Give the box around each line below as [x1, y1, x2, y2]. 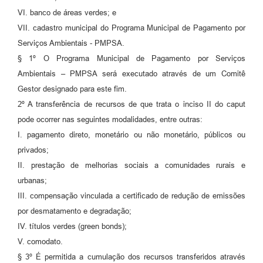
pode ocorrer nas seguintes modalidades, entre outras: [18, 115, 203, 124]
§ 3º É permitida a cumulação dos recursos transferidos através [18, 252, 245, 262]
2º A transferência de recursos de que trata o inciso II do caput [18, 100, 245, 109]
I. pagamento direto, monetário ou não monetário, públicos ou [18, 130, 245, 140]
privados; [18, 146, 49, 155]
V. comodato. [18, 237, 63, 247]
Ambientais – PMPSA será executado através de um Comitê [18, 69, 245, 79]
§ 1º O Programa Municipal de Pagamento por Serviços [18, 54, 245, 63]
